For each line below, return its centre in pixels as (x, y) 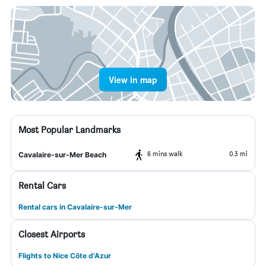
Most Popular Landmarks (69, 130)
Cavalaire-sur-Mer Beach (62, 155)
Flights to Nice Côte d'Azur (65, 256)
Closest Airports (52, 234)
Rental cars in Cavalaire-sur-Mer (75, 207)
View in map (133, 80)
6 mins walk (165, 153)
